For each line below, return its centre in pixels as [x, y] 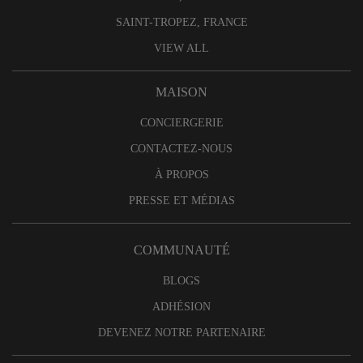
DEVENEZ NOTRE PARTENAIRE [181, 333]
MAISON [181, 92]
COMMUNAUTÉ [181, 250]
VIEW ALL [181, 48]
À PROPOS [181, 174]
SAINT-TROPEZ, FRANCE [181, 22]
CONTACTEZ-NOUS [181, 148]
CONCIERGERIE [181, 122]
